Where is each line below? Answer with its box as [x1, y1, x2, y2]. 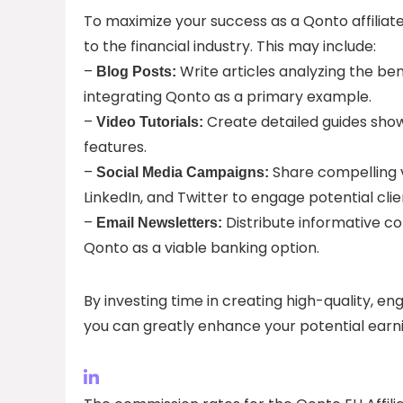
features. [84, 136, 147, 157]
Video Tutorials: [96, 113, 203, 130]
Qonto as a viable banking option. [84, 237, 319, 258]
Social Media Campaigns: [96, 164, 269, 180]
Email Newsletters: [96, 214, 222, 230]
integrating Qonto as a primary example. [84, 85, 372, 107]
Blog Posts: [96, 63, 176, 79]
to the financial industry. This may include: [84, 35, 376, 57]
